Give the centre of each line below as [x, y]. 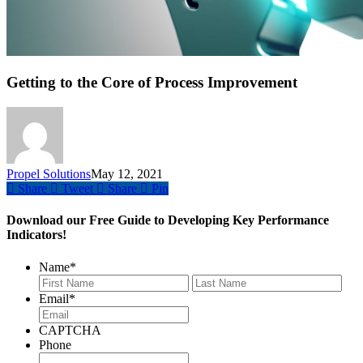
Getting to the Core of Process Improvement [152, 83]
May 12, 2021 [127, 174]
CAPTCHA [70, 330]
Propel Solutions [49, 174]
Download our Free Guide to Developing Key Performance [168, 220]
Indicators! [36, 235]
